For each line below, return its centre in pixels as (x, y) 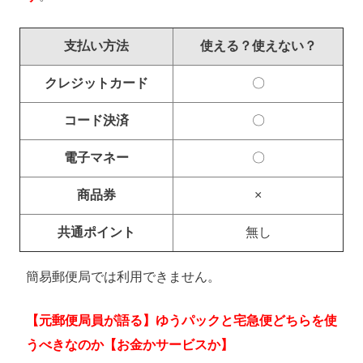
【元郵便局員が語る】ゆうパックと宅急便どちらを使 (181, 321)
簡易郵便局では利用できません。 (123, 277)
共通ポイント (96, 233)
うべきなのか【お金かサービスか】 (130, 345)
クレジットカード (96, 83)
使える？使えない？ (258, 46)
